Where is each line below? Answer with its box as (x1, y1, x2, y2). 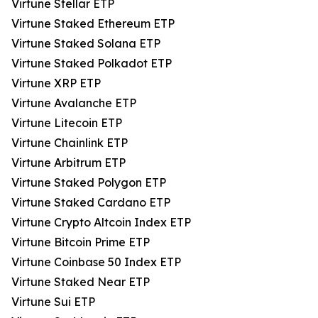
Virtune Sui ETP (11, 295, 95, 309)
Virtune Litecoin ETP (11, 116, 122, 130)
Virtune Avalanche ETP (11, 96, 136, 110)
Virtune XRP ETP (11, 76, 101, 90)
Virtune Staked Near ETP (11, 275, 150, 289)
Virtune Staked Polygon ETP (11, 175, 166, 190)
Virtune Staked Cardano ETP (11, 195, 170, 209)
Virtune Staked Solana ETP (11, 36, 160, 50)
